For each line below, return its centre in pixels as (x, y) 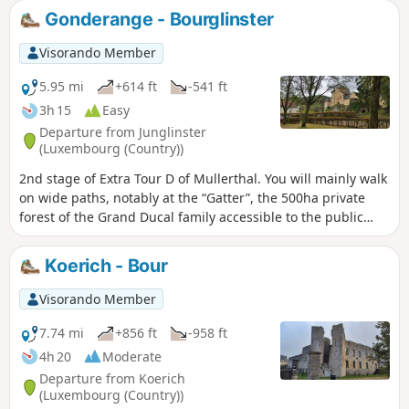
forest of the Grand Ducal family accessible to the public (191, 216)
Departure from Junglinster (123, 132)
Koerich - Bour (104, 265)
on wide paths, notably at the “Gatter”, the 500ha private (192, 197)
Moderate (132, 356)
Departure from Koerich (112, 379)
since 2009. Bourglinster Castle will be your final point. (186, 236)
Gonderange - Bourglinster (157, 20)
